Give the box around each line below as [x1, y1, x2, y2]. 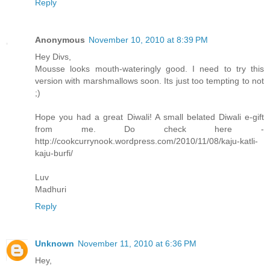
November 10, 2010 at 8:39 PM [89, 35, 208, 45]
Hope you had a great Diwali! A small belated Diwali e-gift [35, 112, 264, 122]
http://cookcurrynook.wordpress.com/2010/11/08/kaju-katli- [35, 136, 258, 146]
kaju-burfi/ [35, 148, 73, 159]
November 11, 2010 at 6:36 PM [78, 239, 196, 248]
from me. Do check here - [35, 124, 264, 134]
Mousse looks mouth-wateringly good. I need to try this [35, 64, 264, 74]
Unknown [35, 239, 74, 248]
